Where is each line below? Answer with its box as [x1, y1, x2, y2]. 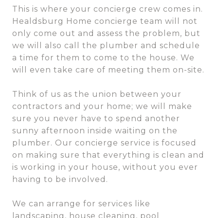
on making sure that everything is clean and [12, 150, 204, 160]
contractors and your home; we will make [12, 102, 192, 111]
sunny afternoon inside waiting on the [12, 126, 178, 136]
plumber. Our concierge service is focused [12, 138, 197, 148]
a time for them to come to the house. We [12, 53, 195, 63]
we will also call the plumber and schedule [12, 41, 200, 51]
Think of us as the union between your [12, 90, 182, 99]
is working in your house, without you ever [12, 163, 198, 172]
